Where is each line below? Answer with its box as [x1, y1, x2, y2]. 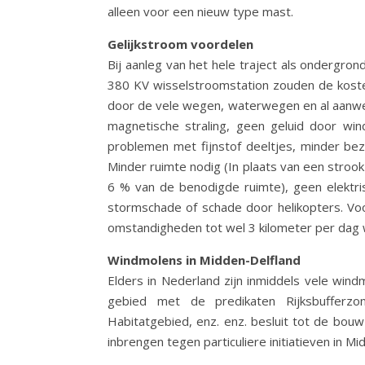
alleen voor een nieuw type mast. [108, 3, 293, 20]
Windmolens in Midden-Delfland [108, 252, 301, 268]
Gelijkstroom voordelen [108, 36, 253, 52]
